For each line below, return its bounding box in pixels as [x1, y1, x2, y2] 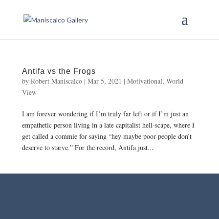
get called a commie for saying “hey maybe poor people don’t [22, 131, 192, 141]
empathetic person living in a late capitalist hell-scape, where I [22, 120, 195, 130]
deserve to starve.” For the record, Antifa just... [22, 143, 153, 152]
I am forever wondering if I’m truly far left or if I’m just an [22, 109, 189, 118]
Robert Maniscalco [30, 76, 82, 86]
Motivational [127, 76, 162, 86]
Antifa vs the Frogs [22, 67, 96, 75]
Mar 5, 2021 [87, 76, 122, 86]
